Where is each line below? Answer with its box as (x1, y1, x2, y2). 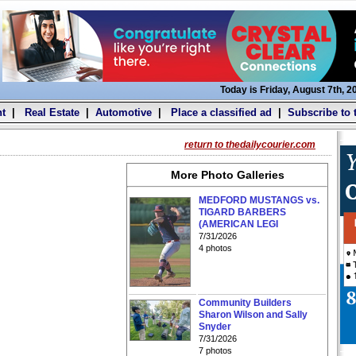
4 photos (199, 243, 232, 253)
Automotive (95, 106, 152, 118)
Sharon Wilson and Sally (199, 309, 308, 320)
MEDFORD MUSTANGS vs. (199, 195, 319, 206)
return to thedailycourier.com (184, 139, 315, 150)
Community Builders (199, 297, 292, 308)
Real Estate (21, 106, 79, 118)
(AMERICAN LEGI (199, 219, 278, 230)
